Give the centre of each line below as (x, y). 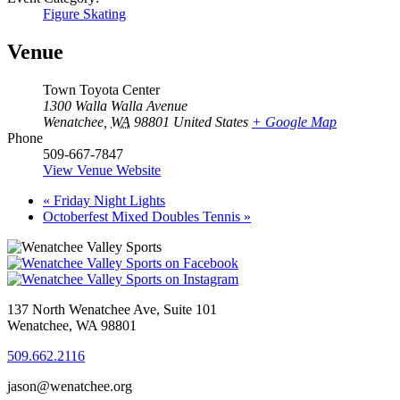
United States (211, 122)
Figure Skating (84, 14)
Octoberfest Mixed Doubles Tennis (143, 217)
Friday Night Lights (108, 201)
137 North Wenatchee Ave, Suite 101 (112, 310)
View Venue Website (102, 171)
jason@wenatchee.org (70, 387)
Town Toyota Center (101, 90)
